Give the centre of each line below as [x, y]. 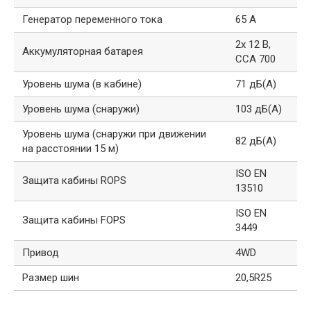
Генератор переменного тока [92, 20]
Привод [41, 253]
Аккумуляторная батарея [83, 52]
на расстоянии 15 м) [70, 149]
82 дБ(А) [256, 141]
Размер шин [51, 278]
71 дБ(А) [256, 84]
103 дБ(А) [259, 109]
